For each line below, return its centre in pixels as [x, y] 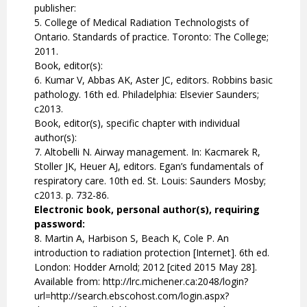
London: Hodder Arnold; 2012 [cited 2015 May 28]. [146, 267]
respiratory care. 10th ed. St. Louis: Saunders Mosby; [150, 181]
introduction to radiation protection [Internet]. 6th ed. [152, 253]
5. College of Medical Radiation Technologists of [142, 23]
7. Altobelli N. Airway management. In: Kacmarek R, [147, 152]
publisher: [55, 8]
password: [60, 224]
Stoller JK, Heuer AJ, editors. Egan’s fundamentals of [149, 167]
